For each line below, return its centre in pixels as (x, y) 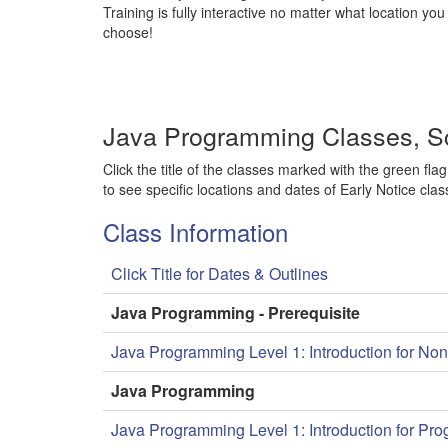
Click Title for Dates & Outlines (219, 273)
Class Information (195, 231)
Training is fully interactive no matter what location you (274, 12)
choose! (128, 32)
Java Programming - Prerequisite (235, 312)
